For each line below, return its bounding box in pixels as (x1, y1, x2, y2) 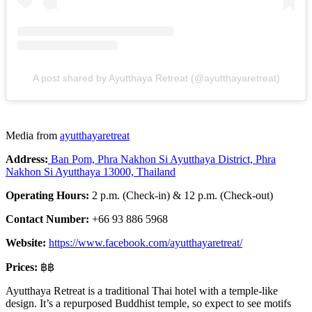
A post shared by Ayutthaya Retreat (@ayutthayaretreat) (32, 72, 280, 84)
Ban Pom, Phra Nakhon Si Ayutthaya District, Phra (48, 153, 276, 166)
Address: (6, 153, 48, 166)
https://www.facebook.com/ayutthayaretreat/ (49, 237, 242, 249)
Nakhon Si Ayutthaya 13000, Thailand (6, 166, 175, 178)
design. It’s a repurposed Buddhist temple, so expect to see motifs (6, 297, 291, 310)
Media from (6, 130, 60, 142)
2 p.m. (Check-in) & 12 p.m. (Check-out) (92, 189, 273, 202)
